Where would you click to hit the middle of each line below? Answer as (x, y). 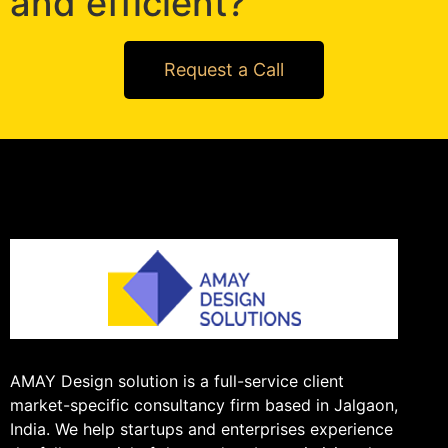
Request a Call (224, 69)
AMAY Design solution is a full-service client (177, 380)
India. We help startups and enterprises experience (201, 428)
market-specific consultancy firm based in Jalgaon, (204, 404)
